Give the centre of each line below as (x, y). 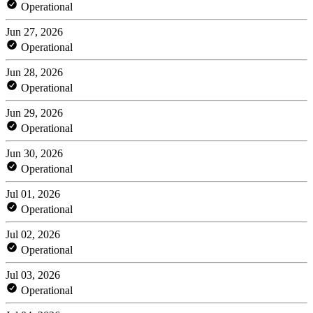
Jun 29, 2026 (34, 112)
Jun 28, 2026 (34, 72)
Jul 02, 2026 (33, 234)
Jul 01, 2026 (33, 194)
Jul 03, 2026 (33, 275)
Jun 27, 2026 (34, 31)
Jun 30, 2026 (34, 153)
